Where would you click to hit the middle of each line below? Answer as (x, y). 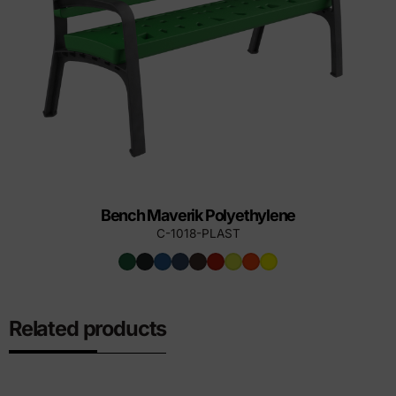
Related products (88, 328)
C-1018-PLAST (198, 233)
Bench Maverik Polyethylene (198, 215)
